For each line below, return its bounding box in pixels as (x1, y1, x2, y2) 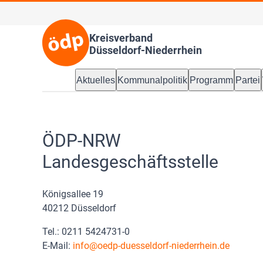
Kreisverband (89, 32, 153, 44)
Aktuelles (76, 75, 115, 85)
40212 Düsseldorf (42, 202, 116, 214)
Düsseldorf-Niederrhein (89, 44, 202, 56)
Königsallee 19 (42, 188, 103, 200)
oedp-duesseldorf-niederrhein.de (97, 240, 230, 251)
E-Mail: (42, 240, 73, 251)
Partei (235, 75, 260, 85)
